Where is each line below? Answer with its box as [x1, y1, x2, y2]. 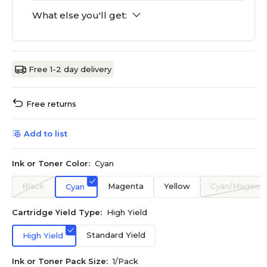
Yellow [164, 181, 190, 191]
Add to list [24, 129, 67, 139]
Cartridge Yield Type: [12, 207, 102, 218]
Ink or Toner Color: [12, 159, 90, 169]
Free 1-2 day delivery [29, 64, 111, 74]
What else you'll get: [32, 10, 127, 21]
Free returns [26, 99, 76, 109]
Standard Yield [86, 230, 145, 240]
